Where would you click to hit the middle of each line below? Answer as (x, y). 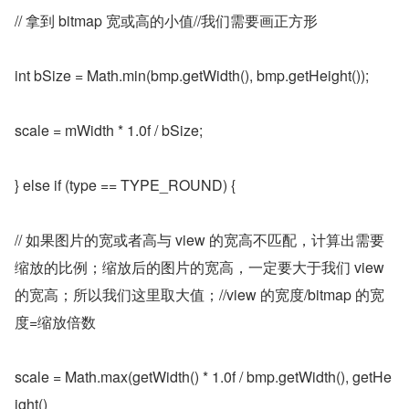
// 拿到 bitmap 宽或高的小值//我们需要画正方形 (166, 21)
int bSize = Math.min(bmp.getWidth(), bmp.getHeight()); (192, 75)
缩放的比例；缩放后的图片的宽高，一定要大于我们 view (199, 267)
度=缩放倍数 (55, 322)
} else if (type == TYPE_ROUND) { (125, 185)
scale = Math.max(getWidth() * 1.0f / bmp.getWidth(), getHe (203, 377)
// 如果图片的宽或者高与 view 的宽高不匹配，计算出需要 (199, 240)
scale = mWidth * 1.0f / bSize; (109, 130)
